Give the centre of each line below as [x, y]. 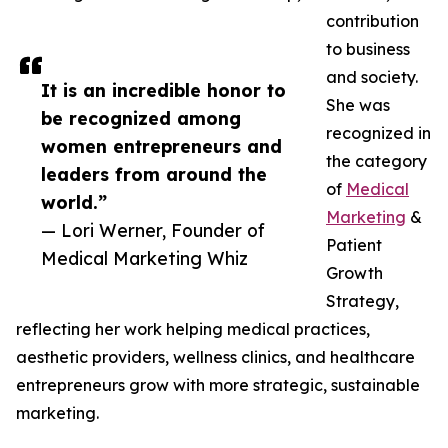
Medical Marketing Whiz [144, 258]
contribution [372, 21]
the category [376, 161]
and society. [372, 77]
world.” [74, 202]
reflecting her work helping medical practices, [193, 329]
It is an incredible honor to [163, 90]
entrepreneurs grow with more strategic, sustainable [218, 385]
